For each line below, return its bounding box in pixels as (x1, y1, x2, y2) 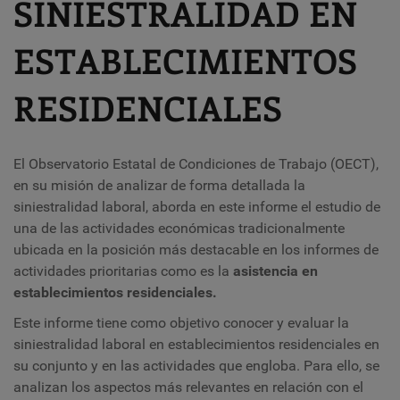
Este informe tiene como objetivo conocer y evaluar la (13, 314, 349, 331)
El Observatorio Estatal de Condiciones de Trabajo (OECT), (13, 155, 379, 172)
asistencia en (229, 262, 318, 279)
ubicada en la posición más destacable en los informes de (13, 241, 379, 258)
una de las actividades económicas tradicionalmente (13, 220, 345, 237)
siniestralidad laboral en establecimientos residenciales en (13, 336, 379, 353)
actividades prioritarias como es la (13, 262, 229, 279)
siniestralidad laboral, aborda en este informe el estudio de (13, 198, 380, 215)
